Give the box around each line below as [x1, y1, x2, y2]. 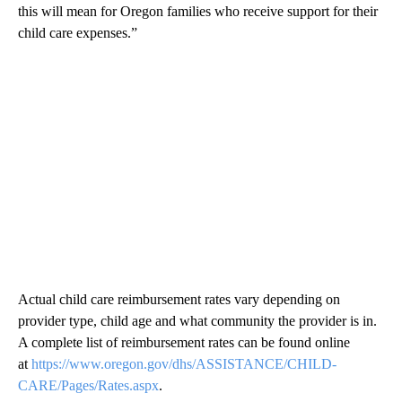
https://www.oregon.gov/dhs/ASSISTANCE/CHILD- [31, 356, 336, 372]
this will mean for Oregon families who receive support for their [18, 4, 378, 20]
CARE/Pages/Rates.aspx [18, 378, 159, 394]
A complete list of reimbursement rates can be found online [18, 335, 350, 351]
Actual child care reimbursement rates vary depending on [18, 292, 340, 308]
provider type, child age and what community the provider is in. [18, 313, 377, 329]
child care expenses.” [18, 25, 141, 41]
